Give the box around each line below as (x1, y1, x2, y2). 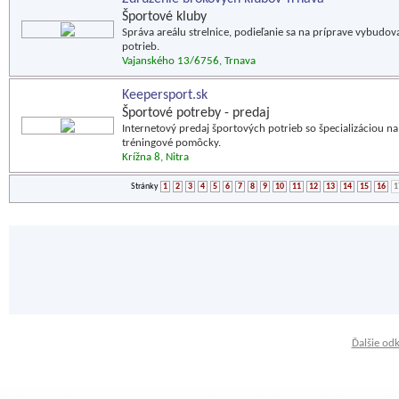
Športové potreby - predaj (122, 106, 270, 120)
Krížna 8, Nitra (122, 151, 189, 163)
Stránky (131, 182, 160, 191)
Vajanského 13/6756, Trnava (122, 55, 256, 67)
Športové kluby (122, 10, 207, 24)
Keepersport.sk (122, 88, 208, 102)
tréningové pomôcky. (122, 137, 221, 149)
